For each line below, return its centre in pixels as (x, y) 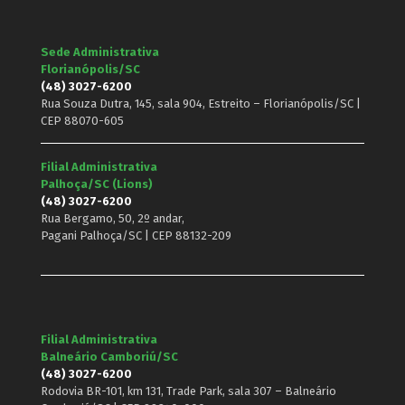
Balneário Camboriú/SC (109, 357)
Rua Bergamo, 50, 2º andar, (113, 218)
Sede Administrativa (100, 52)
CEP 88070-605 (82, 121)
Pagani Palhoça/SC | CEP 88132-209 (136, 235)
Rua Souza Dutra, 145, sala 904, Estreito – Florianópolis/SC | (201, 104)
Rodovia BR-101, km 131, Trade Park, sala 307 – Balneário (188, 391)
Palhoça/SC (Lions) (97, 184)
